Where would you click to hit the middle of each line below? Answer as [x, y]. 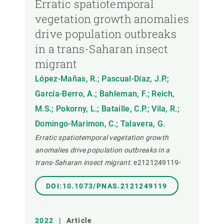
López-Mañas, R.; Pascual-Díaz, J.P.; [102, 79]
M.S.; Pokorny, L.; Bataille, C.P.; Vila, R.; [107, 109]
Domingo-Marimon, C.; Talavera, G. [100, 124]
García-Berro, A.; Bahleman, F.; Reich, [105, 94]
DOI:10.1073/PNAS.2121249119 [107, 186]
